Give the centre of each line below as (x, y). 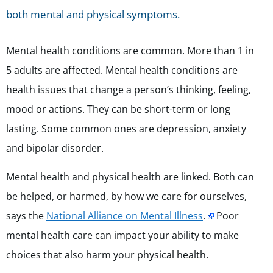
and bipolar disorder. (55, 148)
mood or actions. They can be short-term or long (118, 109)
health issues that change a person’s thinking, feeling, (129, 90)
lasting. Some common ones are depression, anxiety (126, 129)
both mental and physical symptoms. (93, 15)
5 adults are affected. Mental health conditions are (122, 70)
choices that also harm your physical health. (107, 255)
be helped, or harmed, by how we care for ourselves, (126, 197)
